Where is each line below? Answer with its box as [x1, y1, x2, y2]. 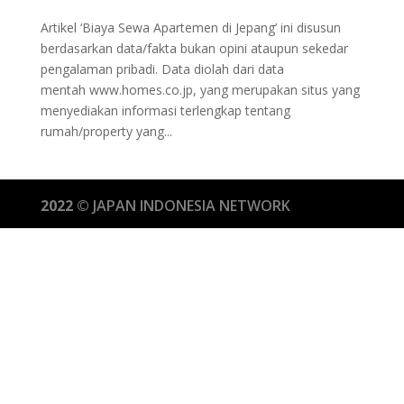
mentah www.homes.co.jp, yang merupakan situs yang [40, 80, 360, 98]
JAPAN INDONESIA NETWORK [88, 195, 290, 216]
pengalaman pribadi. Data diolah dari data [40, 60, 284, 78]
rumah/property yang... [40, 122, 172, 140]
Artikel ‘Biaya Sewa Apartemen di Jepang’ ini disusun [40, 18, 341, 36]
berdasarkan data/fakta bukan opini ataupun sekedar [40, 39, 348, 57]
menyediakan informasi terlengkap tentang [40, 101, 290, 119]
